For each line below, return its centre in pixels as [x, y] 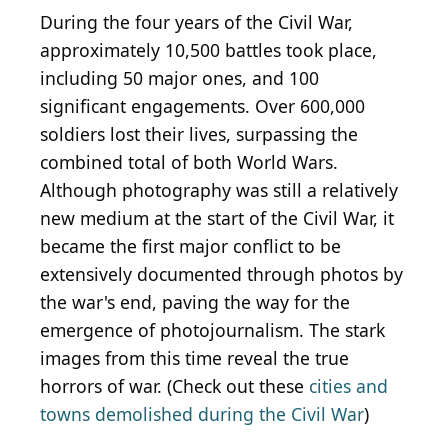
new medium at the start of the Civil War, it [217, 218]
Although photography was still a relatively [219, 190]
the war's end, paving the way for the [195, 302]
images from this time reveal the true [194, 358]
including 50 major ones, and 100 [179, 78]
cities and [348, 386]
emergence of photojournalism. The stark [212, 330]
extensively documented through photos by [221, 274]
